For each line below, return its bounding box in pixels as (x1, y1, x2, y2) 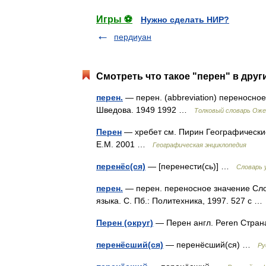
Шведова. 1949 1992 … (96, 105, 194, 115)
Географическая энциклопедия (153, 141, 246, 148)
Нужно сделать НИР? (141, 15, 229, 24)
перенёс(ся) (96, 161, 145, 171)
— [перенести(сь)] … (145, 161, 236, 171)
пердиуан (114, 32, 151, 42)
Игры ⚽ (96, 14, 132, 24)
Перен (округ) (96, 218, 153, 227)
